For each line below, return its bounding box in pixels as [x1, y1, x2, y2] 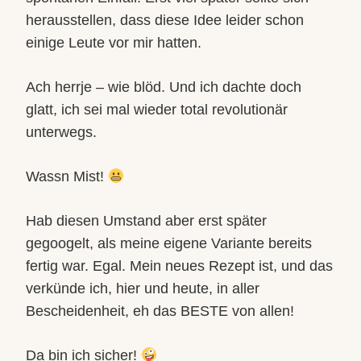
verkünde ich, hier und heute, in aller [26, 280, 259, 297]
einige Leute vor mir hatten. [26, 35, 201, 51]
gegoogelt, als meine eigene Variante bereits [26, 235, 312, 251]
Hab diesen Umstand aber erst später [26, 213, 267, 229]
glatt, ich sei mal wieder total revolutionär [26, 102, 288, 118]
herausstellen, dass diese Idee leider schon [26, 12, 304, 28]
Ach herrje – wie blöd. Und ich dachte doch [26, 79, 301, 95]
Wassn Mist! [26, 168, 108, 185]
